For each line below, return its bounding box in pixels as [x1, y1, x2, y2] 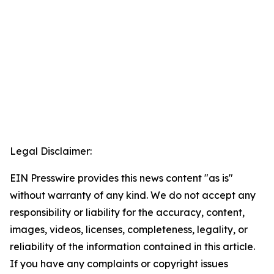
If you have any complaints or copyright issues [10, 257, 228, 270]
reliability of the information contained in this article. [10, 240, 255, 253]
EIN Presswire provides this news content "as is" [10, 172, 233, 184]
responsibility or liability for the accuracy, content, [10, 206, 245, 218]
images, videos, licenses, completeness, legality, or [10, 223, 248, 235]
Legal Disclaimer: [10, 145, 92, 157]
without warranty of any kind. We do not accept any [10, 189, 256, 201]
